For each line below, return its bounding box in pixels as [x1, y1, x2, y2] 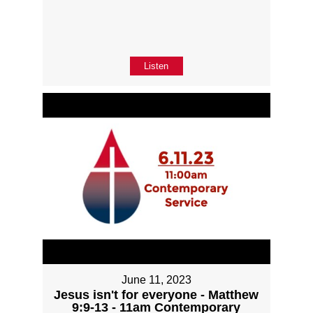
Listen [144, 60, 169, 71]
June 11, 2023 [121, 273, 191, 286]
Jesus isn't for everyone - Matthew [54, 287, 259, 302]
